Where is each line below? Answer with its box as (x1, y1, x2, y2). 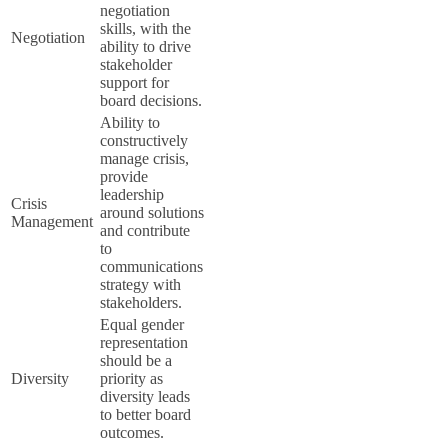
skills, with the (100, 19, 191, 37)
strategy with (100, 275, 181, 293)
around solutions (100, 203, 204, 221)
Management (11, 212, 93, 230)
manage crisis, (100, 149, 189, 167)
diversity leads (100, 387, 190, 405)
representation (100, 333, 188, 351)
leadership (100, 185, 164, 203)
